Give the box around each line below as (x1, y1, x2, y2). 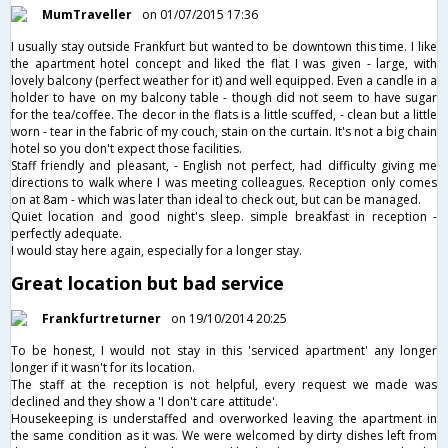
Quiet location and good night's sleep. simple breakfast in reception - (11, 207, 437, 225)
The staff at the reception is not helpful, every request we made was (11, 375, 437, 393)
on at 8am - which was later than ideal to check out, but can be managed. (11, 190, 421, 208)
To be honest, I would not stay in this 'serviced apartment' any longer (11, 341, 437, 359)
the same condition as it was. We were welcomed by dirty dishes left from (11, 426, 437, 444)
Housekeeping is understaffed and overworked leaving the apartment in (11, 409, 437, 427)
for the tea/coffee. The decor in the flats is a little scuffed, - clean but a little (11, 105, 437, 123)
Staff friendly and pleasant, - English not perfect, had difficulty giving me (11, 156, 437, 174)
